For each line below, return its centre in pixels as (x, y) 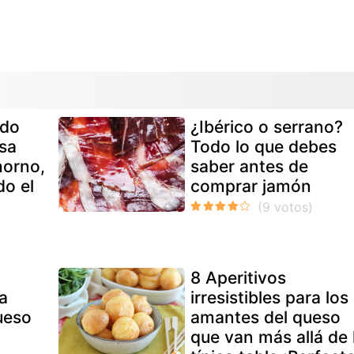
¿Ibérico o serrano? (267, 126)
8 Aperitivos (239, 277)
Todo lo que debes (264, 146)
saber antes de (250, 166)
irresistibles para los (270, 297)
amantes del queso (266, 317)
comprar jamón (251, 186)
